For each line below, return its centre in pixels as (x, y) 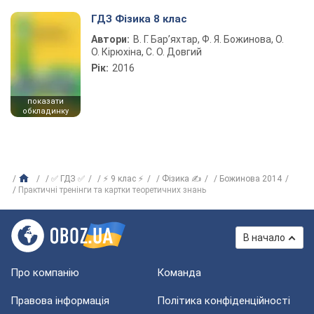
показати (46, 101)
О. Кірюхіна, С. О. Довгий (146, 52)
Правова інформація (60, 301)
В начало (264, 238)
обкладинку (46, 111)
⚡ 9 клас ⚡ (123, 179)
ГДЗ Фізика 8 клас (139, 19)
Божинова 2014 (251, 179)
